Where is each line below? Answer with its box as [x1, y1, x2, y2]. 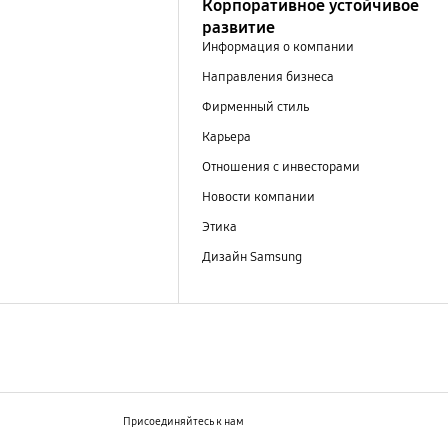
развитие [201, 16, 275, 38]
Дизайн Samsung [201, 249, 305, 266]
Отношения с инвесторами [201, 159, 363, 176]
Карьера [201, 128, 251, 145]
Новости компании [201, 189, 318, 206]
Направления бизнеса [201, 68, 334, 85]
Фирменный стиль [201, 98, 309, 115]
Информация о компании [201, 38, 354, 55]
